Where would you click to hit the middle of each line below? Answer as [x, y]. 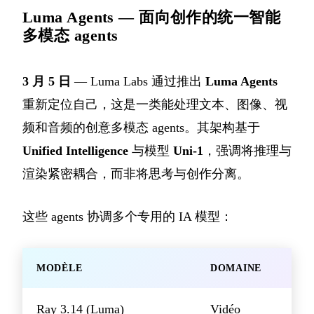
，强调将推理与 [247, 150]
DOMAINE [236, 268]
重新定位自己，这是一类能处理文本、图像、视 [155, 104]
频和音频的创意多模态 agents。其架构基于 [141, 127]
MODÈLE [60, 268]
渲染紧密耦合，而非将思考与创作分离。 [136, 173]
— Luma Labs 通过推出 [138, 81]
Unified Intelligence [75, 150]
